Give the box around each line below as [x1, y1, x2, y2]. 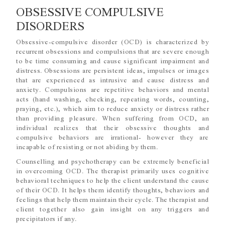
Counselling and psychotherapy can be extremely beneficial [16, 157, 209, 166]
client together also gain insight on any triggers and [16, 204, 209, 213]
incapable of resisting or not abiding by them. [16, 142, 158, 151]
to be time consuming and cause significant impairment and [16, 56, 209, 65]
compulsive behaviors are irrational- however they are [16, 133, 209, 142]
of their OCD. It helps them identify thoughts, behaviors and [16, 185, 209, 194]
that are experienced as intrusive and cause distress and [16, 75, 209, 84]
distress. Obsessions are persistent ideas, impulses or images [16, 66, 209, 75]
